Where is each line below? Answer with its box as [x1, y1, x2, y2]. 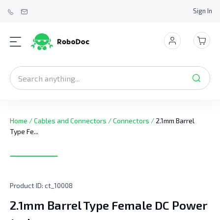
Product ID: [10, 181, 45, 190]
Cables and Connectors [34, 116, 107, 125]
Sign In [193, 7, 212, 15]
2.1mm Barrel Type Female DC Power [10, 197, 207, 212]
